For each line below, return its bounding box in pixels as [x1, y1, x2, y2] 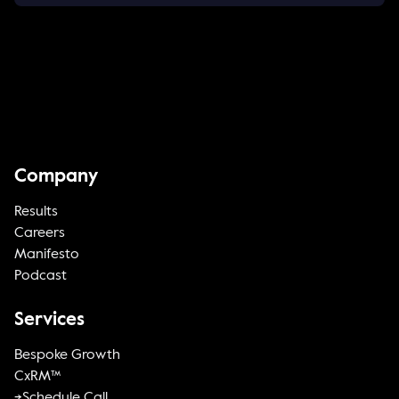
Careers [14, 226, 65, 241]
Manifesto [14, 248, 79, 263]
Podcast [14, 269, 67, 284]
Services [14, 311, 85, 330]
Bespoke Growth [14, 348, 120, 363]
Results [14, 205, 58, 220]
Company [14, 167, 98, 187]
